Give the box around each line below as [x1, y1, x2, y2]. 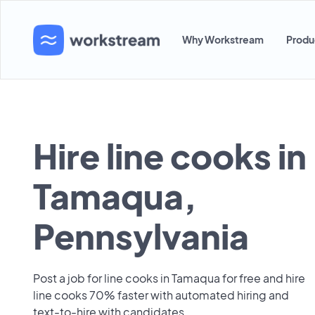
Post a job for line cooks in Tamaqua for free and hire [33, 271, 305, 285]
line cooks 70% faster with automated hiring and [33, 288, 289, 302]
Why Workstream [182, 33, 264, 46]
